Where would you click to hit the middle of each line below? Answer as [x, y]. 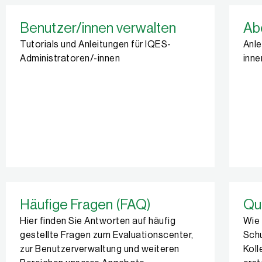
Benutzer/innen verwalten [98, 28]
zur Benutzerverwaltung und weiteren [100, 249]
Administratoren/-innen [70, 58]
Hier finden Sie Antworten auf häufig [98, 221]
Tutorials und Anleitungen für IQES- [96, 44]
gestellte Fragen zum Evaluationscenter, [107, 235]
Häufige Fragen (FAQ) [85, 205]
